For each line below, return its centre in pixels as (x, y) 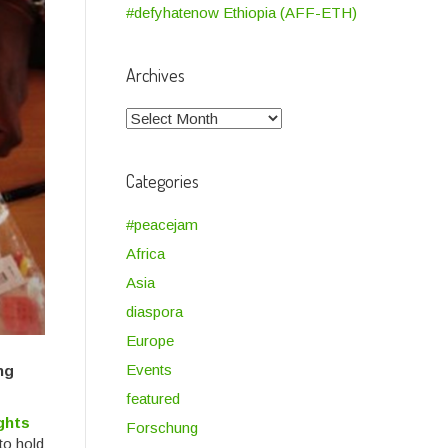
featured (152, 398)
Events (148, 369)
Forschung (161, 427)
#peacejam (161, 224)
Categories (162, 181)
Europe (149, 340)
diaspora (154, 311)
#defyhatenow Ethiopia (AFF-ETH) (241, 12)
